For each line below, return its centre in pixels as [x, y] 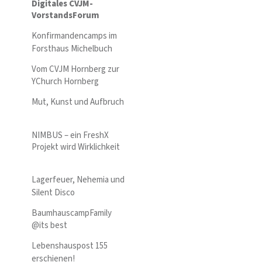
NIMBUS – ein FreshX [70, 135]
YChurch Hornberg [65, 82]
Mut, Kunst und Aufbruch [78, 102]
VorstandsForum [65, 15]
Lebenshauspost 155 [70, 246]
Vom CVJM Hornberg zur [75, 69]
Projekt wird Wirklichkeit [76, 147]
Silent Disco [53, 192]
